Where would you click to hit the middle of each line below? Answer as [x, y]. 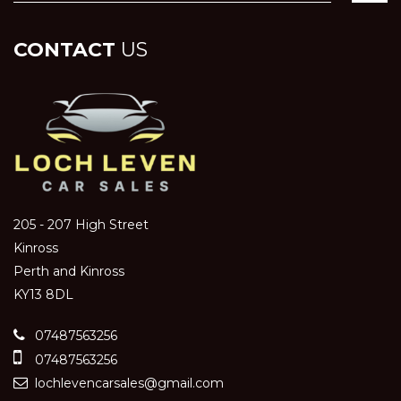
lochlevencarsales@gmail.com [128, 384]
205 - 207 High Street [81, 225]
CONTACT [64, 50]
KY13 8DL [43, 295]
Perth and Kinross [69, 272]
